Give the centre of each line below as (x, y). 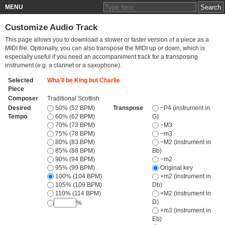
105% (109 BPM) (78, 185)
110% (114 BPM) (77, 193)
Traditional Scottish (73, 98)
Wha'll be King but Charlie (83, 80)
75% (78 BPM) (74, 133)
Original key (176, 167)
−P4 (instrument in (184, 108)
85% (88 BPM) (74, 150)
